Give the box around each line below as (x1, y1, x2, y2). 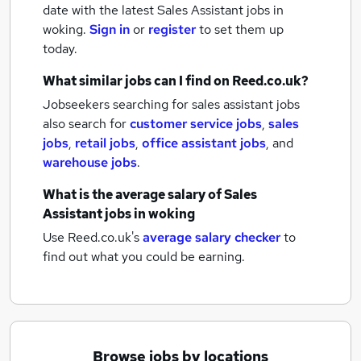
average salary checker (143, 229, 280, 246)
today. (43, 40, 77, 57)
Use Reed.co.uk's (43, 229, 139, 246)
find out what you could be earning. (43, 248, 245, 265)
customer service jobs (130, 115, 262, 132)
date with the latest (43, 2, 154, 19)
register (148, 21, 196, 38)
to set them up (199, 21, 284, 38)
